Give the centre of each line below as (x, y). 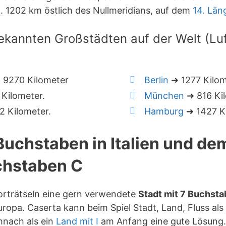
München (164, 96)
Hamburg (164, 111)
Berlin (157, 80)
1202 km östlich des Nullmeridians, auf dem (98, 10)
